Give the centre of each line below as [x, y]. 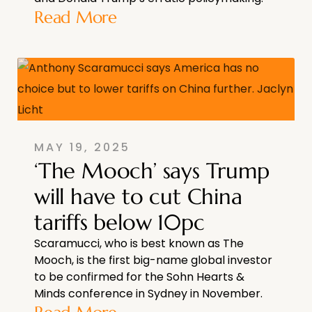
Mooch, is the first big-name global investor [153, 260]
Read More [76, 17]
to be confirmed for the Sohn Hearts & [139, 276]
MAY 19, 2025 [82, 147]
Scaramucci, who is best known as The [139, 243]
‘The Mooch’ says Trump [152, 170]
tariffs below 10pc [119, 222]
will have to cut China [138, 196]
